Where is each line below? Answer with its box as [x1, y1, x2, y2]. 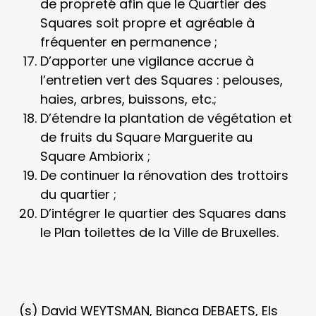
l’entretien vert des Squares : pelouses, [39, 71, 283, 89]
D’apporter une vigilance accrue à [39, 52, 254, 70]
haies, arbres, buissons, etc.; [39, 90, 217, 108]
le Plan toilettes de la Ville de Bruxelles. [39, 224, 279, 241]
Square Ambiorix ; [39, 147, 150, 165]
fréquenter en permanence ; [39, 33, 217, 51]
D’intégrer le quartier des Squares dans [39, 205, 286, 222]
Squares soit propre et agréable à [39, 14, 255, 32]
